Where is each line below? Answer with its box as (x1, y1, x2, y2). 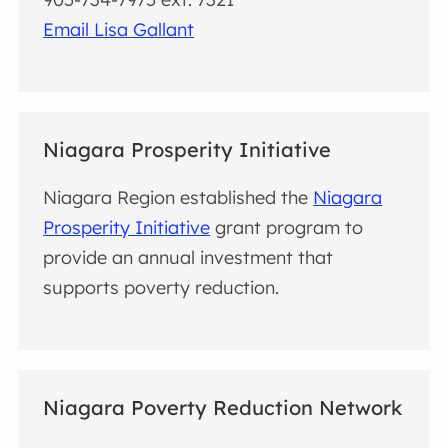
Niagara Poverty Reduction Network (43, 394, 403, 420)
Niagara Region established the (43, 186, 314, 210)
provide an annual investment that (43, 246, 334, 270)
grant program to (210, 216, 364, 240)
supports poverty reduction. (43, 276, 280, 300)
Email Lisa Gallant (43, 18, 195, 42)
